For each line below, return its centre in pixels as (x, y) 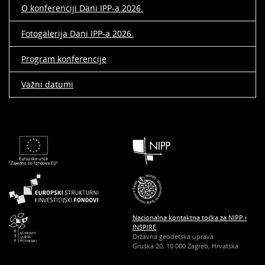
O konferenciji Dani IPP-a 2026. (82, 8)
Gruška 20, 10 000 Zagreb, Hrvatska (185, 246)
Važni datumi (47, 84)
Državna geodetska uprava (173, 236)
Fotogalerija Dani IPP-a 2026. (77, 33)
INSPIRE (144, 227)
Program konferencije (64, 59)
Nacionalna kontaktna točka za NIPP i (190, 217)
